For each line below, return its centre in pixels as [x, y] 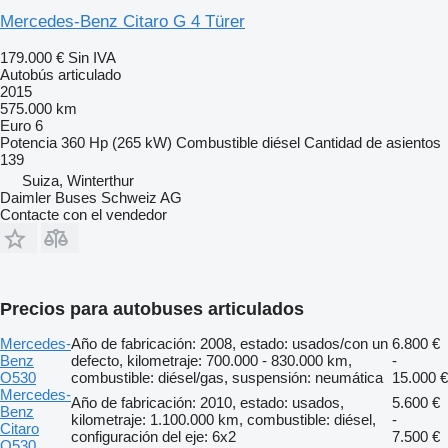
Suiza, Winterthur [78, 180]
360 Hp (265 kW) [116, 142]
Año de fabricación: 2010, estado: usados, [207, 402]
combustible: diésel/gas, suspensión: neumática [227, 377]
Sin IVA [92, 57]
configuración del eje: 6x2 [153, 436]
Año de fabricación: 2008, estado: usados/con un [229, 343]
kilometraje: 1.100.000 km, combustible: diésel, [223, 419]
